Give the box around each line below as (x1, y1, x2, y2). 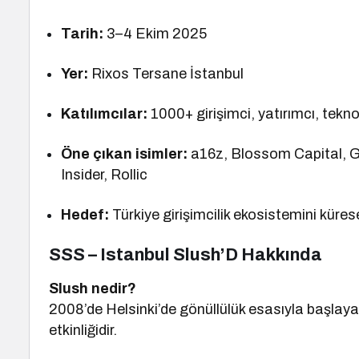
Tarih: (61, 26, 103, 42)
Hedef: (61, 207, 109, 223)
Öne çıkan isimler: (61, 146, 188, 162)
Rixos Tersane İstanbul (88, 66, 244, 82)
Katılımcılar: (61, 106, 147, 122)
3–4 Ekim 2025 (103, 26, 208, 42)
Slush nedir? (49, 280, 137, 296)
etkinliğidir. (49, 322, 117, 338)
